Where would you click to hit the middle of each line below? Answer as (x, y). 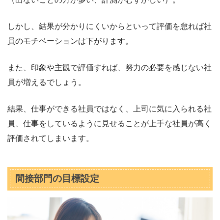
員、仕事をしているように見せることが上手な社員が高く (110, 123)
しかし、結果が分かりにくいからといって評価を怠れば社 (110, 26)
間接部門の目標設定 (57, 178)
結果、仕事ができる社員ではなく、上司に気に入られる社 (110, 109)
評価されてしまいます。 (51, 138)
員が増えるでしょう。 (47, 82)
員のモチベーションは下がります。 (70, 41)
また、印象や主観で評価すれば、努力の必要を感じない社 (110, 67)
